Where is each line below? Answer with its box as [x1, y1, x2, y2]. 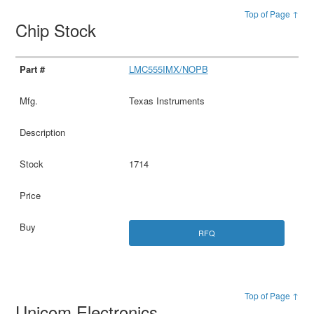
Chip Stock [15, 17, 102, 42]
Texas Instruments [128, 93, 205, 107]
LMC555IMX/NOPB [128, 62, 208, 76]
